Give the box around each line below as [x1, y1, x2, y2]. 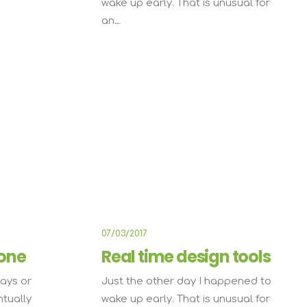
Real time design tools [101, 245, 271, 268]
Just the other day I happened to [101, 275, 271, 287]
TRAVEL [234, 95, 266, 103]
